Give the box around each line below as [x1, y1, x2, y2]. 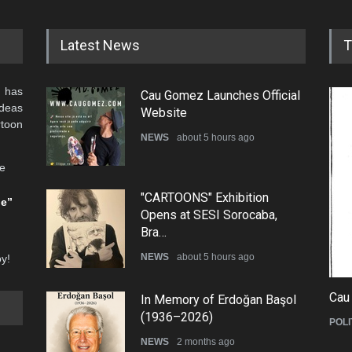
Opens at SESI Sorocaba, [141, 207, 277, 222]
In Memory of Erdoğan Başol [141, 291, 296, 307]
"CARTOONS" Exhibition [141, 189, 269, 205]
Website [141, 104, 187, 120]
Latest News [60, 36, 140, 53]
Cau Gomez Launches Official [141, 87, 300, 103]
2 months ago [177, 335, 235, 347]
